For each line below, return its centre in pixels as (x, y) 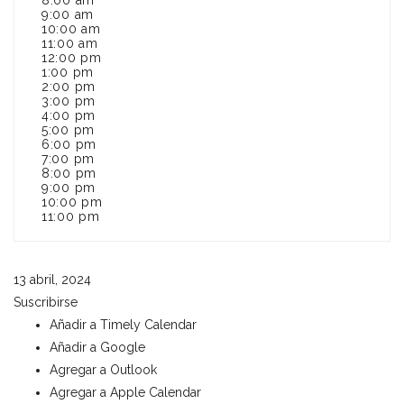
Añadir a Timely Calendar (123, 325)
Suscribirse (46, 302)
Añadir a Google (97, 347)
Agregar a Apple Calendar (125, 392)
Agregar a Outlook (103, 370)
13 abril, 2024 (52, 280)
